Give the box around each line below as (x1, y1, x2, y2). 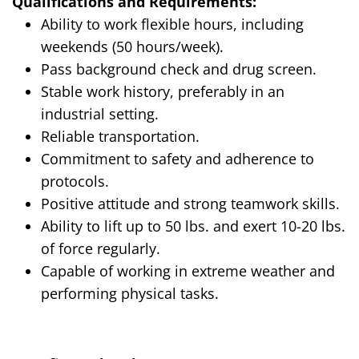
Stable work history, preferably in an (41, 82, 284, 102)
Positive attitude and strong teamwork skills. (41, 194, 340, 214)
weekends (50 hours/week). (41, 37, 224, 57)
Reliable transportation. (41, 127, 200, 147)
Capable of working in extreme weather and (41, 261, 335, 281)
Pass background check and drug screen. (41, 59, 317, 79)
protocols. (41, 171, 109, 192)
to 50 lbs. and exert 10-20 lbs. (143, 216, 345, 236)
